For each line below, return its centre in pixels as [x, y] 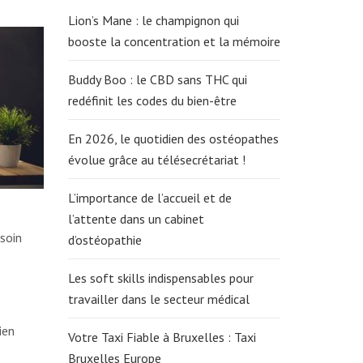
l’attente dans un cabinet [136, 219]
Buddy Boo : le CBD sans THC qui [157, 79]
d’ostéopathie [105, 240]
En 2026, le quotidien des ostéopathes [173, 139]
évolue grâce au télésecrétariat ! [156, 160]
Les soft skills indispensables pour [160, 278]
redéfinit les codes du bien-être [152, 100]
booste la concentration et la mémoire [174, 41]
